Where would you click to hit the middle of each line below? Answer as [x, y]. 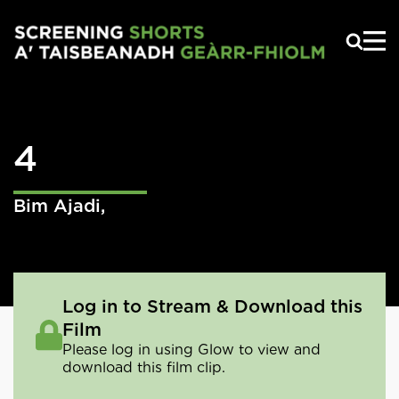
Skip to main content [102, 13]
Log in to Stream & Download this [212, 306]
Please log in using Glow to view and [191, 349]
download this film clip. [144, 367]
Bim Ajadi [57, 205]
